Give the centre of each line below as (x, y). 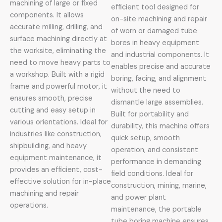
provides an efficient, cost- (56, 170)
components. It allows (47, 15)
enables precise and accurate (161, 67)
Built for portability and (150, 114)
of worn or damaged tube (154, 31)
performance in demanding (156, 162)
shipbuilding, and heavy (48, 146)
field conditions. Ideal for (152, 174)
